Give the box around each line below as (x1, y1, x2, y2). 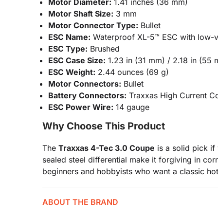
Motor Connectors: (48, 79, 121, 89)
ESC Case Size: (48, 55, 106, 65)
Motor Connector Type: (48, 20, 138, 30)
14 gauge (113, 102, 149, 112)
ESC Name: (48, 32, 91, 42)
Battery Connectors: (48, 91, 127, 100)
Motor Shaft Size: (48, 9, 113, 18)
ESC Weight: (48, 67, 95, 77)
